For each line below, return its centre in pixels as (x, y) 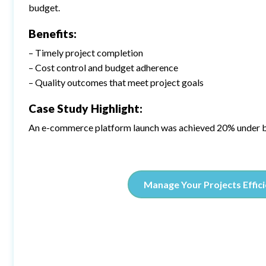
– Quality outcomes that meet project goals (116, 82)
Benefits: (53, 34)
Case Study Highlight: (86, 108)
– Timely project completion (86, 53)
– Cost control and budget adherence (104, 67)
